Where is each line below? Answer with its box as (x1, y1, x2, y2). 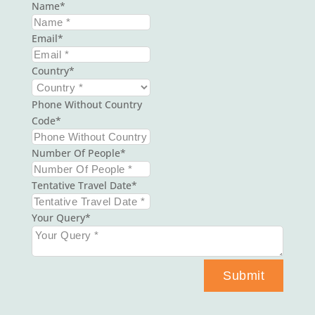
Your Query (31, 210, 85, 224)
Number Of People (31, 146, 120, 160)
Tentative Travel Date (31, 178, 131, 192)
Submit (223, 268, 265, 283)
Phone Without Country (31, 97, 142, 111)
